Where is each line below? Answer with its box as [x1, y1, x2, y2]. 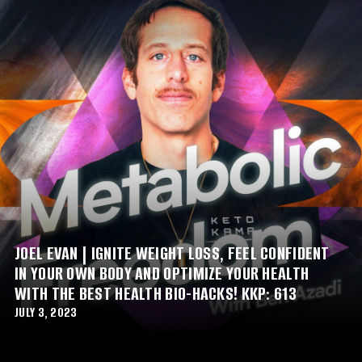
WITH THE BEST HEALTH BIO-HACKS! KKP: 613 [15, 280, 297, 306]
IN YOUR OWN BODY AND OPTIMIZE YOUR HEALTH [15, 260, 309, 286]
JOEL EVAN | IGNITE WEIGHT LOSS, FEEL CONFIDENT [15, 240, 330, 266]
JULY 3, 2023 [15, 303, 78, 321]
